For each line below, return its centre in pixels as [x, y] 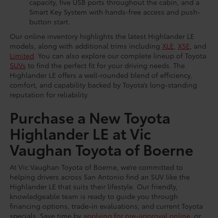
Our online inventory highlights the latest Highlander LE [102, 36]
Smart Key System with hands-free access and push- [115, 11]
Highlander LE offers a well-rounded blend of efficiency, [101, 75]
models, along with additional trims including [86, 45]
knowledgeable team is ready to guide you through [94, 196]
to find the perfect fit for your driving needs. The [105, 65]
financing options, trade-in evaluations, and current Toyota [106, 206]
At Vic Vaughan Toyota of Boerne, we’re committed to [96, 167]
